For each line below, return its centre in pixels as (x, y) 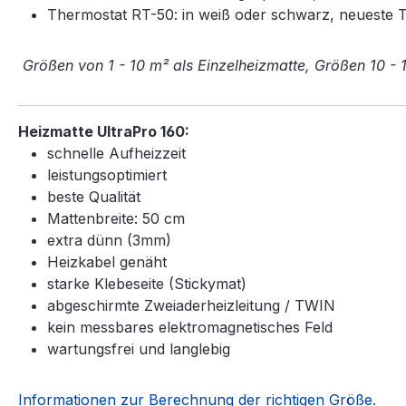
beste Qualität (94, 196)
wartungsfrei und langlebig (139, 348)
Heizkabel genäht (107, 261)
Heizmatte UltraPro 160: (104, 131)
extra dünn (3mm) (109, 240)
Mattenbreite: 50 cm (116, 218)
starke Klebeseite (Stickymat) (147, 283)
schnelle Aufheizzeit (116, 153)
